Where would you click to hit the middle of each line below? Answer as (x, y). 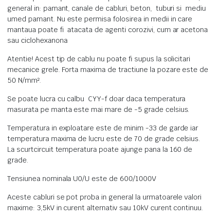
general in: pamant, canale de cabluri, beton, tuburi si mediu (107, 8)
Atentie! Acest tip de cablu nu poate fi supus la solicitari (99, 59)
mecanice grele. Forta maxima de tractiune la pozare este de (108, 70)
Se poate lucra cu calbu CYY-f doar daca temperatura (97, 99)
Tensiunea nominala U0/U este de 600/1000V (82, 179)
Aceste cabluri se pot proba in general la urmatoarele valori (105, 197)
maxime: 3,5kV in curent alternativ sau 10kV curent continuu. (105, 208)
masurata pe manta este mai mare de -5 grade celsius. (99, 109)
